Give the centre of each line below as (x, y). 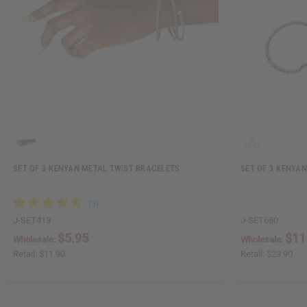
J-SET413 (32, 221)
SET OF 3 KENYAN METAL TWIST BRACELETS (97, 169)
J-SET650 (259, 221)
